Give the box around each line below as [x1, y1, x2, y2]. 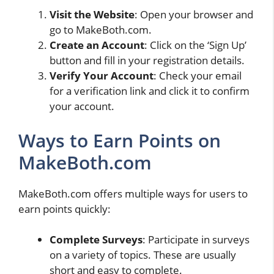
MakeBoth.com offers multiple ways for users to [18, 186, 248, 201]
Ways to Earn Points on [18, 127, 221, 153]
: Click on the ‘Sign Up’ [144, 38, 246, 53]
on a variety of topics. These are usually [50, 248, 236, 262]
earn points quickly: [18, 201, 111, 216]
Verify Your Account [50, 68, 154, 83]
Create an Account [50, 38, 144, 53]
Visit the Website [50, 7, 135, 22]
